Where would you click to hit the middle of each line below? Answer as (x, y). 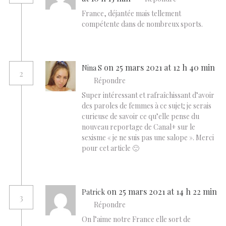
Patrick (93, 192)
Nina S (92, 68)
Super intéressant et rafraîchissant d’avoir (148, 95)
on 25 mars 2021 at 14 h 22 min (162, 192)
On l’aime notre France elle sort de (136, 219)
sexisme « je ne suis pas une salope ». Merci (148, 137)
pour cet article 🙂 (110, 148)
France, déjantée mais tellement (131, 13)
